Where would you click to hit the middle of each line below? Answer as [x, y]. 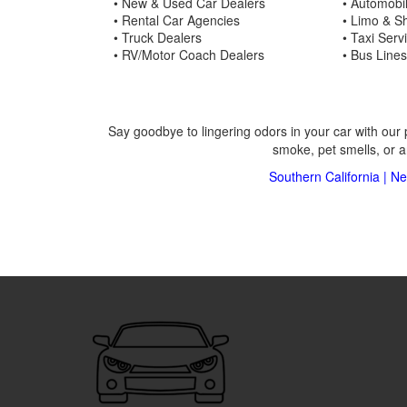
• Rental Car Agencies [177, 20]
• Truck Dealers [158, 37]
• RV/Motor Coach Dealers [189, 55]
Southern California [324, 176]
